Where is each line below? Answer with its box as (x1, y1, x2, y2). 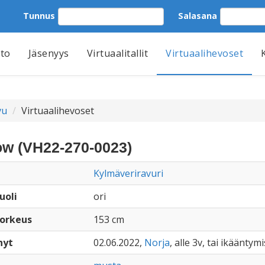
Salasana (178, 9, 217, 21)
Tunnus (23, 9, 55, 21)
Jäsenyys (28, 47, 69, 60)
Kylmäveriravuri (93, 167, 163, 180)
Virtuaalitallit (86, 47, 148, 60)
